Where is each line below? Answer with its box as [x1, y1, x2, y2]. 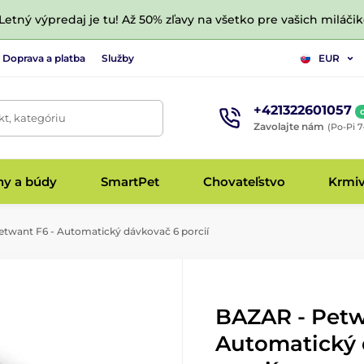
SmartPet [100, 173, 159, 189]
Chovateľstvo [202, 173, 285, 189]
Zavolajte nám [253, 119, 324, 132]
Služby [102, 51, 134, 64]
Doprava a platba [2, 51, 85, 64]
